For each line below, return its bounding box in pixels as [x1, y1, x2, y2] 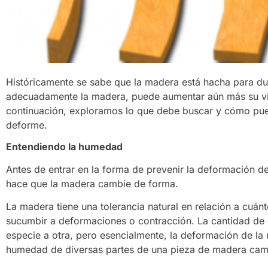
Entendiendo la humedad [6, 140, 123, 153]
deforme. [6, 119, 47, 132]
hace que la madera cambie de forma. [6, 177, 178, 190]
